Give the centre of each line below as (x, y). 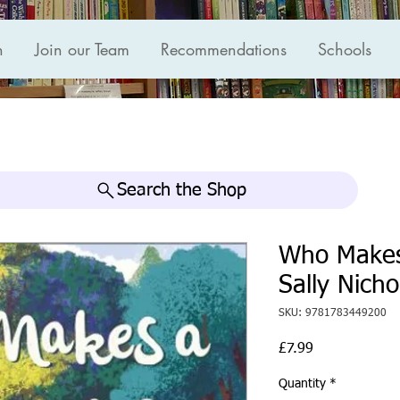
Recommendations (224, 49)
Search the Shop (181, 191)
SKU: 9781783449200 (333, 314)
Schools (345, 49)
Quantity (302, 384)
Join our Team (82, 49)
